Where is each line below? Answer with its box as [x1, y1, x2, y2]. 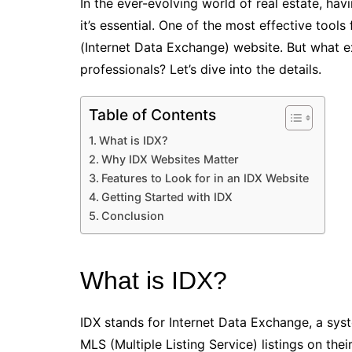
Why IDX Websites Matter [101, 152, 239, 166]
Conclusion [101, 209, 164, 222]
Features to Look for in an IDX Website [101, 171, 309, 185]
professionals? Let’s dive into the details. [80, 61, 321, 77]
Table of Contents [89, 105, 216, 125]
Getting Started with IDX [101, 190, 233, 203]
